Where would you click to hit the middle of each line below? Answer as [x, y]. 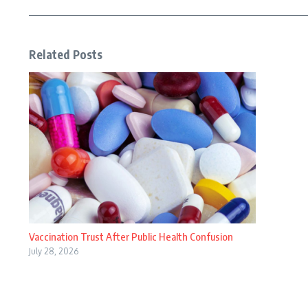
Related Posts [66, 54]
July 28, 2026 [54, 251]
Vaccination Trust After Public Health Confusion [131, 236]
